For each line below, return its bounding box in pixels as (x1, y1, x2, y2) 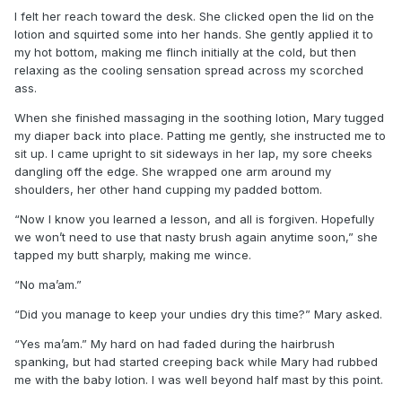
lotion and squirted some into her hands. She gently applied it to (14, 26, 373, 41)
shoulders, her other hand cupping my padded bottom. (14, 181, 326, 197)
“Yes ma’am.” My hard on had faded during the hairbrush (14, 336, 335, 351)
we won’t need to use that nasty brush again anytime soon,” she (14, 229, 378, 244)
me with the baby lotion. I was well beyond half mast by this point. (14, 371, 387, 387)
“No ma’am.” (14, 276, 82, 292)
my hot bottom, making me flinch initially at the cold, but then (14, 44, 356, 59)
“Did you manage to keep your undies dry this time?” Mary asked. (14, 306, 386, 321)
